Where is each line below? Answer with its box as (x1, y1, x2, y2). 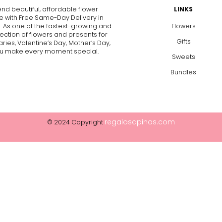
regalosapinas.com (105, 116, 175, 127)
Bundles (170, 67, 197, 76)
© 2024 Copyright (47, 117, 105, 126)
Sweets (171, 52, 195, 61)
